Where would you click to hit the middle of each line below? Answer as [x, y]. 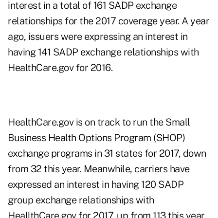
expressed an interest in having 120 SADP [96, 185]
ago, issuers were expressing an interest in [98, 37]
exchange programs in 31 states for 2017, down [107, 154]
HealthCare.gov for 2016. [60, 68]
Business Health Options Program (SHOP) [96, 138]
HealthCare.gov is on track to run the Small [99, 122]
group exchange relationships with [81, 200]
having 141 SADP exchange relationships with [103, 52]
